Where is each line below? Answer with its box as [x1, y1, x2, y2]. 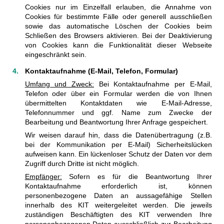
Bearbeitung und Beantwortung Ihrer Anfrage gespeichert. [24, 117, 208, 126]
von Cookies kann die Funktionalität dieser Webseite [24, 40, 212, 49]
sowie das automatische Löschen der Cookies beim [24, 21, 212, 30]
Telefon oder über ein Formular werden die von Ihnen [24, 89, 212, 97]
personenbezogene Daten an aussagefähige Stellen [24, 191, 212, 199]
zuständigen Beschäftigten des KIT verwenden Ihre [24, 210, 212, 218]
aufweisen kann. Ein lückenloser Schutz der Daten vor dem [24, 149, 212, 158]
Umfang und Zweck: [24, 79, 94, 88]
